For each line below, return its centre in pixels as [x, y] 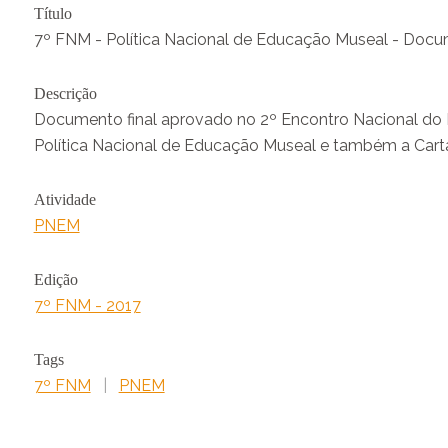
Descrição [65, 94]
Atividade [64, 200]
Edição [55, 280]
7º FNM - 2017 [87, 306]
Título [52, 14]
